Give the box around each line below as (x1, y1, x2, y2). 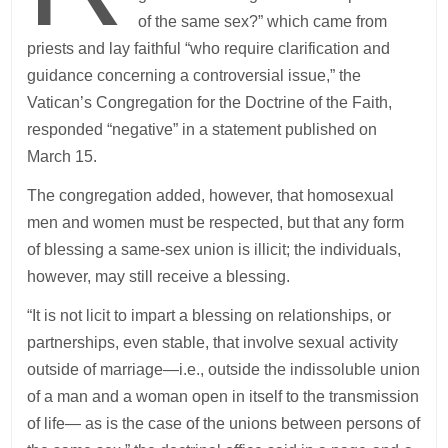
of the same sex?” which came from (137, 12, 387, 30)
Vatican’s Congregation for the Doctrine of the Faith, (27, 93, 393, 111)
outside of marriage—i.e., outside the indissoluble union (27, 360, 421, 378)
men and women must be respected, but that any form (27, 213, 405, 231)
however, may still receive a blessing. (27, 267, 291, 285)
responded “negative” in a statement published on (27, 120, 378, 138)
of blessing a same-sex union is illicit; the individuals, (27, 240, 402, 258)
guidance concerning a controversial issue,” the (27, 66, 362, 84)
